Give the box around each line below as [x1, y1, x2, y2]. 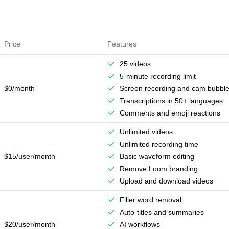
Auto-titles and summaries [120, 208, 204, 216]
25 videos [120, 60, 151, 68]
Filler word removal [120, 196, 181, 204]
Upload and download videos [120, 177, 213, 185]
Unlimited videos [120, 128, 173, 136]
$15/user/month [4, 152, 55, 161]
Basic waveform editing [120, 152, 194, 161]
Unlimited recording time [120, 140, 198, 148]
